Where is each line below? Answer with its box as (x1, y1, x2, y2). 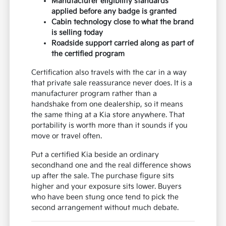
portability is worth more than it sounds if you (31, 121, 188, 130)
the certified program (51, 49, 125, 59)
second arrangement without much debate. (31, 203, 179, 212)
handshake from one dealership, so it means (31, 100, 184, 109)
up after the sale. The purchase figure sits (31, 172, 175, 181)
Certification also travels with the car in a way (31, 68, 187, 77)
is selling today (51, 28, 103, 37)
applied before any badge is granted (51, 7, 177, 16)
